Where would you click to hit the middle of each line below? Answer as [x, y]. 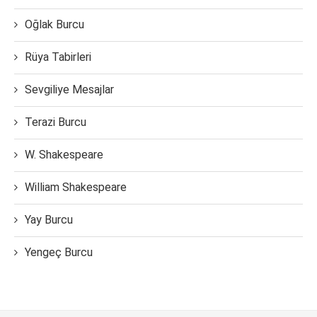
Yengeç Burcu [59, 253]
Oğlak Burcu [54, 25]
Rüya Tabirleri [58, 57]
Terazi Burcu [56, 122]
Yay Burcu [49, 220]
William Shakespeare [76, 188]
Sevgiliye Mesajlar [69, 90]
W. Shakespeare [64, 155]
